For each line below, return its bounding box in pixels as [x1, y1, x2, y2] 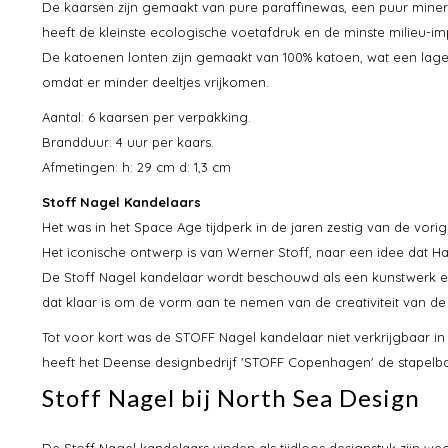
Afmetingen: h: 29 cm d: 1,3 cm [42, 158, 231, 175]
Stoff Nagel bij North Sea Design [42, 382, 420, 412]
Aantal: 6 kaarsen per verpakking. [42, 108, 251, 125]
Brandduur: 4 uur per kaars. [42, 133, 214, 150]
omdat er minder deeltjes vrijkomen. [42, 73, 269, 90]
